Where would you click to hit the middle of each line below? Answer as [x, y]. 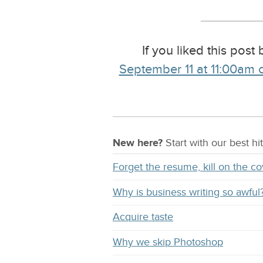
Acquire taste [143, 217]
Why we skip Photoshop [168, 242]
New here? [138, 143]
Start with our [196, 143]
